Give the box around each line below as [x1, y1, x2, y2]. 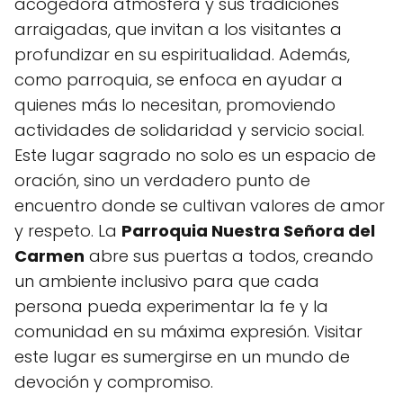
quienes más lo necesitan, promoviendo [14, 94, 336, 116]
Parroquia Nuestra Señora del [121, 219, 375, 242]
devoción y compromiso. [14, 371, 213, 393]
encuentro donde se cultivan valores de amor [14, 194, 385, 217]
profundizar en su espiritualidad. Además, [14, 43, 350, 66]
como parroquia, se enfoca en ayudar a [14, 68, 343, 91]
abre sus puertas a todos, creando [85, 245, 373, 267]
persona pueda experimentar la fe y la [14, 295, 328, 318]
